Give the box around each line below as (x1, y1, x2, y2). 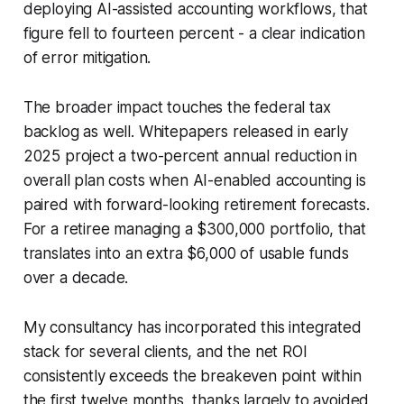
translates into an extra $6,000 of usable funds (23, 243, 349, 262)
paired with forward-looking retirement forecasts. (23, 195, 370, 214)
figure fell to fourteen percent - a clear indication (23, 23, 365, 42)
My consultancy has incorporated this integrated (23, 317, 362, 336)
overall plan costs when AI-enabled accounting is (23, 170, 366, 189)
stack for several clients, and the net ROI (23, 342, 308, 361)
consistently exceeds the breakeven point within (23, 366, 362, 385)
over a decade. (23, 268, 129, 287)
